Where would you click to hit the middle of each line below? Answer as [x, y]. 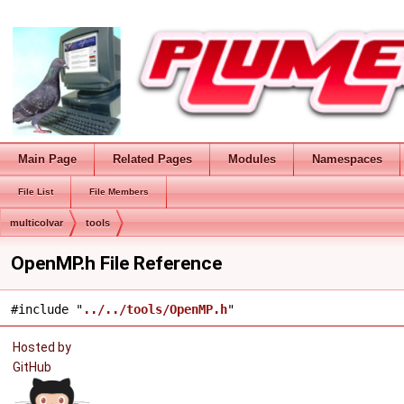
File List [36, 192]
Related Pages [152, 159]
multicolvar [37, 223]
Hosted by [42, 347]
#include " [47, 309]
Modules [252, 159]
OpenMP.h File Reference [116, 263]
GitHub [35, 367]
